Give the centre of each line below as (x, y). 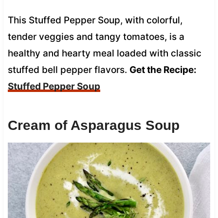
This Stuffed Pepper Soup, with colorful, (95, 20)
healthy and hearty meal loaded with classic (104, 53)
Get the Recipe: (163, 70)
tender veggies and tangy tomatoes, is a (96, 36)
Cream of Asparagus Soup (93, 125)
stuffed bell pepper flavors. (68, 70)
